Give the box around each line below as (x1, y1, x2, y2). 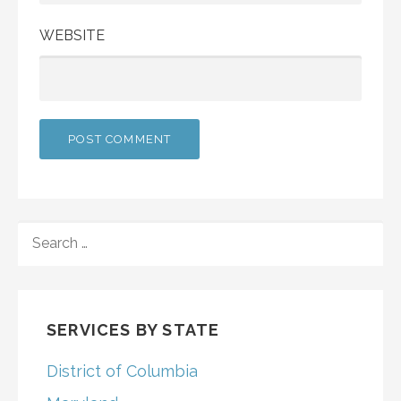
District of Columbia (47, 361, 198, 380)
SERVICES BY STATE (47, 320, 220, 339)
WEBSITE (39, 26, 105, 44)
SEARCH (17, 220, 75, 238)
